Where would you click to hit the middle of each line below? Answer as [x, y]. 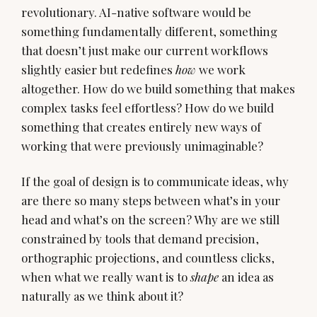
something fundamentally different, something [149, 31]
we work [221, 70]
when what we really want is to [106, 276]
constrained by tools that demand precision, [140, 238]
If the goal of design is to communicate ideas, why [155, 181]
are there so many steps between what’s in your [151, 200]
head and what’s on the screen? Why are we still [150, 219]
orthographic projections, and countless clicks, [148, 257]
